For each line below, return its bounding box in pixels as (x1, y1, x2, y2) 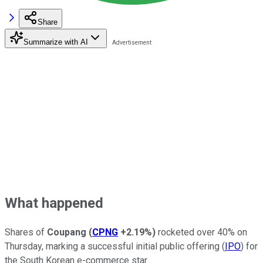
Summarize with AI (23, 37, 88, 46)
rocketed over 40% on (156, 226, 247, 238)
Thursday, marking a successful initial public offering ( (5, 240, 225, 252)
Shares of (5, 226, 47, 238)
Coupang (47, 226, 86, 238)
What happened (5, 194, 103, 211)
